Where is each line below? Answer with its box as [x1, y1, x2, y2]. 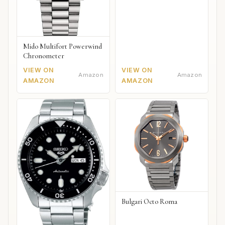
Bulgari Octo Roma [122, 197, 178, 206]
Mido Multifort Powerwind [23, 42, 102, 51]
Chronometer [23, 51, 64, 60]
